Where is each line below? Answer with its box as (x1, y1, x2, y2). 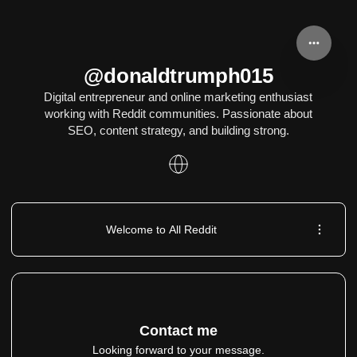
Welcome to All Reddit (105, 223, 217, 236)
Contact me (139, 323, 218, 339)
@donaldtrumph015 (84, 64, 273, 88)
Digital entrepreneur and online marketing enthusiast (44, 90, 313, 104)
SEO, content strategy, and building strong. (67, 124, 289, 137)
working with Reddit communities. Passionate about (44, 107, 312, 120)
